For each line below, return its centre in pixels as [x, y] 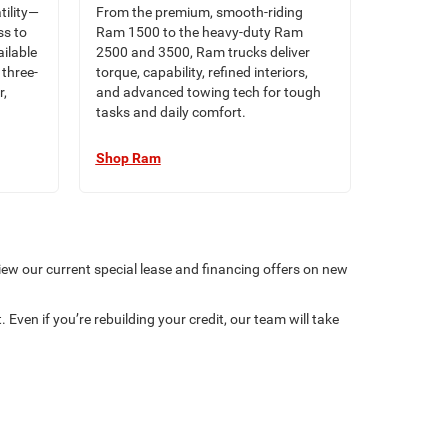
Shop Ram [128, 158]
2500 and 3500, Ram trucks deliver [202, 52]
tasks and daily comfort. [170, 112]
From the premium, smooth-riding [199, 12]
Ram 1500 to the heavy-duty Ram [199, 32]
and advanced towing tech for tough [208, 92]
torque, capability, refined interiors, [201, 72]
